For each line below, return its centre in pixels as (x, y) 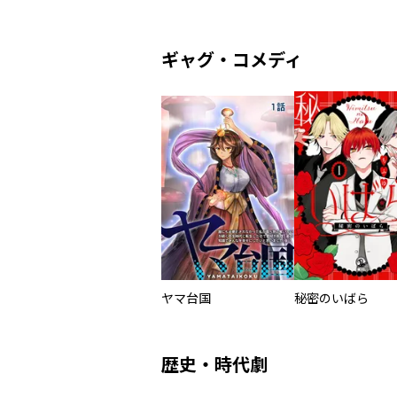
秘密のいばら (331, 298)
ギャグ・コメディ (232, 60)
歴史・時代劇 (214, 365)
